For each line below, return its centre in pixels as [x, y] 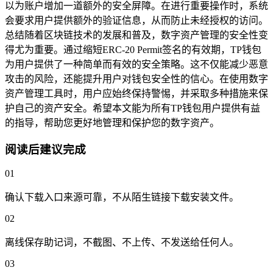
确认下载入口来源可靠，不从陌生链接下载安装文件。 [122, 197]
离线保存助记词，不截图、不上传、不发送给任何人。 [122, 243]
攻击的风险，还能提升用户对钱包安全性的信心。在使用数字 [136, 79]
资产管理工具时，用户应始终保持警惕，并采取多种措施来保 [136, 93]
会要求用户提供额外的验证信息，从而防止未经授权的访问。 [136, 20]
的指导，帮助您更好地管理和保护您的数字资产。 [112, 122]
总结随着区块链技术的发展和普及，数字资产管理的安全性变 [136, 35]
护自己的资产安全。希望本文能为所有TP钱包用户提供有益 [133, 108]
